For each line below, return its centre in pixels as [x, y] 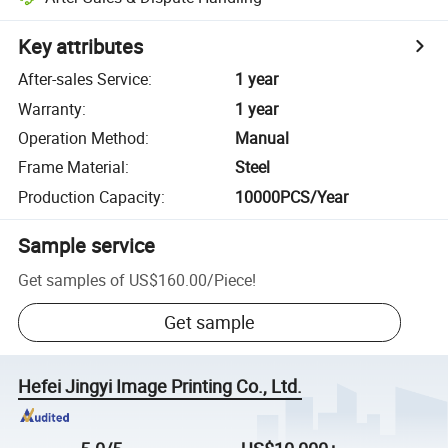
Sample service [87, 245]
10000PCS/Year [292, 196]
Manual [262, 137]
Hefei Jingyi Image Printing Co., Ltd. [160, 386]
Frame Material [72, 167]
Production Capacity [90, 196]
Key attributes [81, 47]
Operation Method [82, 137]
